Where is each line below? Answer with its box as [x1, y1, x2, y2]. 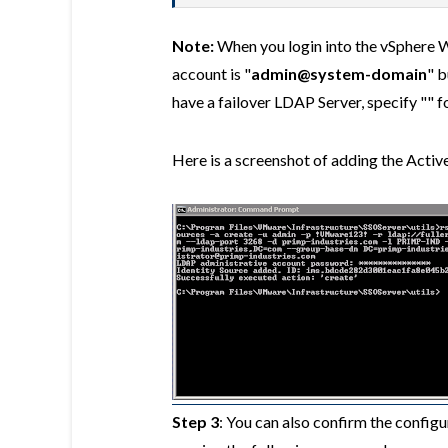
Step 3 [172, 411, 219, 431]
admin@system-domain [251, 63, 427, 83]
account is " [172, 63, 251, 83]
